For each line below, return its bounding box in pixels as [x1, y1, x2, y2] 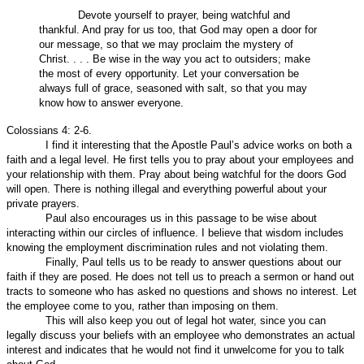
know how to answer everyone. [39, 96, 184, 109]
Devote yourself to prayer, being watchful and [78, 8, 290, 21]
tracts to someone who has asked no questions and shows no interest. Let [6, 284, 357, 297]
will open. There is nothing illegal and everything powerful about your [6, 182, 327, 195]
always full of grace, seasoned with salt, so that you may [39, 81, 307, 94]
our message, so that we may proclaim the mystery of [39, 37, 293, 50]
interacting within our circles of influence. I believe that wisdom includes [6, 226, 344, 239]
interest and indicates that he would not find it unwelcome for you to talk [6, 343, 344, 356]
